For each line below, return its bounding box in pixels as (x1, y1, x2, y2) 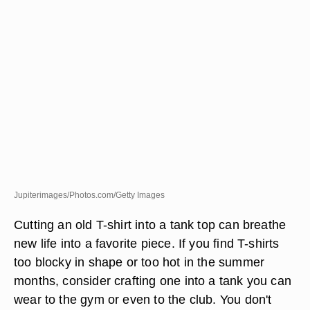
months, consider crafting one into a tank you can (14, 273, 292, 288)
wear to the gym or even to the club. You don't (14, 292, 272, 307)
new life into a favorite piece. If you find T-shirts (14, 236, 280, 250)
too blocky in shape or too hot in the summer (14, 255, 265, 269)
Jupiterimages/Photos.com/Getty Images (14, 190, 165, 200)
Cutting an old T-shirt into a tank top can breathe (14, 217, 286, 232)
